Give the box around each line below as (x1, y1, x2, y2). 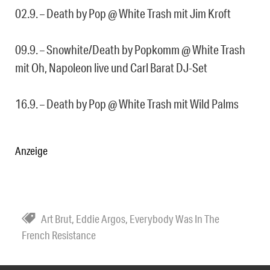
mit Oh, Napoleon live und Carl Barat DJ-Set (15, 60, 207, 75)
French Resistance (22, 228, 96, 242)
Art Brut (41, 212, 72, 226)
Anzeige (15, 144, 48, 158)
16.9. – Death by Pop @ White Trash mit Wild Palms (15, 96, 239, 111)
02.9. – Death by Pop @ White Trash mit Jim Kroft (15, 6, 231, 21)
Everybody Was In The (130, 212, 219, 226)
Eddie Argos (76, 212, 125, 226)
